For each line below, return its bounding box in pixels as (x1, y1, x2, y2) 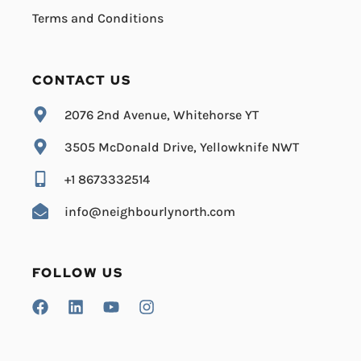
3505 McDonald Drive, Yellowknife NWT (64, 139, 299, 155)
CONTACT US (32, 72, 131, 89)
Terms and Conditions (32, 10, 164, 27)
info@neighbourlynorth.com (64, 203, 235, 219)
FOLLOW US (32, 264, 123, 282)
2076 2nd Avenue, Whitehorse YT (64, 106, 259, 122)
